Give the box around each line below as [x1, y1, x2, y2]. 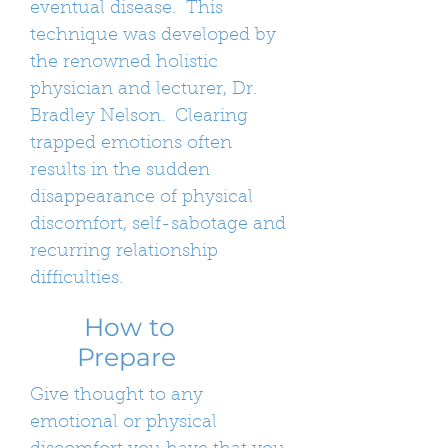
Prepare [77, 342, 176, 372]
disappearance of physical [30, 189, 253, 207]
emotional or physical [30, 414, 217, 432]
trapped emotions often [30, 135, 232, 153]
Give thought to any [30, 387, 203, 405]
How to [77, 312, 175, 342]
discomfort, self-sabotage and [30, 216, 286, 234]
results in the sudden [30, 162, 210, 180]
